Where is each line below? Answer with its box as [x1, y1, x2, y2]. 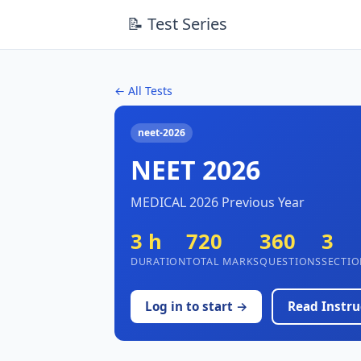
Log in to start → [144, 298, 248, 315]
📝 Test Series [127, 13, 227, 35]
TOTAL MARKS [186, 254, 260, 268]
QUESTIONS [259, 254, 322, 268]
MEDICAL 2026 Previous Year [131, 193, 305, 212]
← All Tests [114, 82, 172, 98]
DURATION [131, 254, 186, 268]
